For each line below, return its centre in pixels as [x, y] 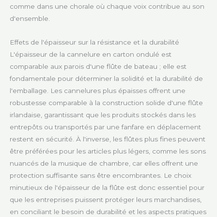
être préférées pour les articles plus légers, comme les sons [108, 151]
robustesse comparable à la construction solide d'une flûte [106, 103]
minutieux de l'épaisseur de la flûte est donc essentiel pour [107, 188]
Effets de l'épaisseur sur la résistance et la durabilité [94, 42]
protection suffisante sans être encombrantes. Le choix [101, 176]
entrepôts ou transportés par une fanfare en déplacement [105, 127]
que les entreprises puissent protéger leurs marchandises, [106, 200]
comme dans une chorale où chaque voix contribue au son [107, 7]
